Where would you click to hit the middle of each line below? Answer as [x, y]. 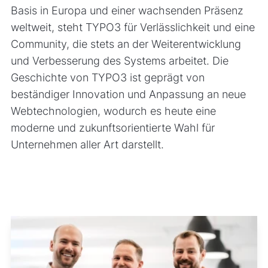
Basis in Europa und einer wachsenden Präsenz [127, 11]
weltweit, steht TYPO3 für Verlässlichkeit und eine [133, 28]
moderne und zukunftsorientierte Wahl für [112, 128]
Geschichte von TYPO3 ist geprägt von [107, 78]
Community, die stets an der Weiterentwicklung [126, 44]
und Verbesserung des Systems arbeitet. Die [119, 61]
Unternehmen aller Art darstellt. [87, 145]
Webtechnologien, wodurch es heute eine [113, 111]
